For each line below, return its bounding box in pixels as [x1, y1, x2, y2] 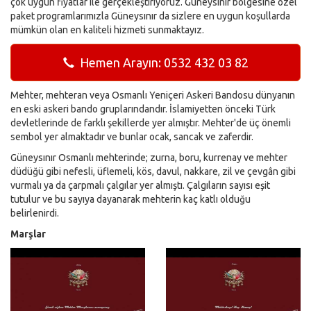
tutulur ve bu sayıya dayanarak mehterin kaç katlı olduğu [10, 194, 251, 205]
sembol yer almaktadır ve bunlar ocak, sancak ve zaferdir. [10, 131, 253, 143]
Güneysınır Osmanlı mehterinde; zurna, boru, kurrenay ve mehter [10, 152, 287, 164]
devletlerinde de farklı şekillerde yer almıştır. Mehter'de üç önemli [10, 117, 291, 129]
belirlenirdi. [10, 208, 59, 219]
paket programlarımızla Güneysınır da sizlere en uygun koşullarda [10, 10, 290, 22]
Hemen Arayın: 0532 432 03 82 [74, 56, 249, 70]
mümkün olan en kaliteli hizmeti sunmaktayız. [10, 24, 204, 36]
